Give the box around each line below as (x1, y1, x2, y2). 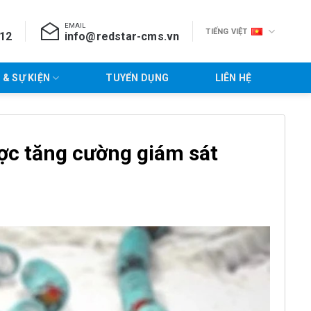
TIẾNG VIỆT (205, 26, 248, 36)
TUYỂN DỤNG (106, 72, 169, 83)
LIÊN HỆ (215, 72, 252, 83)
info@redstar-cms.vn (64, 30, 180, 43)
